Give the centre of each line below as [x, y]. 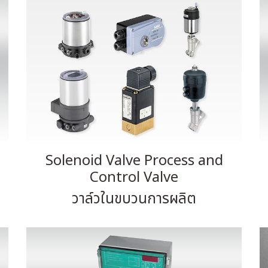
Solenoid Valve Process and [134, 161]
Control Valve [134, 178]
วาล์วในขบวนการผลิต [134, 199]
